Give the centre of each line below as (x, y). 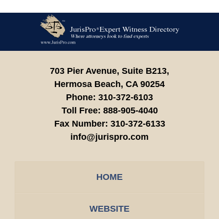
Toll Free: (82, 110)
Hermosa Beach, (89, 84)
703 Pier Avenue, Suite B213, (109, 71)
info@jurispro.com (109, 137)
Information (131, 33)
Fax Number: (82, 123)
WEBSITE (109, 208)
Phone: (82, 97)
